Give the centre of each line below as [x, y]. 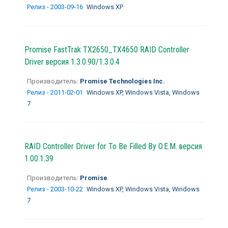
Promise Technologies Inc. [121, 81]
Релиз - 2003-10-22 [55, 189]
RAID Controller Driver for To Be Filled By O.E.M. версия [113, 146]
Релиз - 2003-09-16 [55, 7]
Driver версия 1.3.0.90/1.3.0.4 [72, 62]
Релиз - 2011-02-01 [55, 92]
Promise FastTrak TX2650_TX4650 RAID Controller [107, 49]
